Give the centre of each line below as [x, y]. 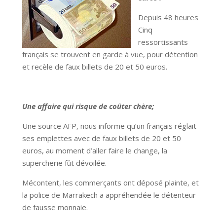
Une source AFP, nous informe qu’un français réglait [109, 126]
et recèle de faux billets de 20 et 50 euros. [94, 67]
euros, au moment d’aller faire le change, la [94, 151]
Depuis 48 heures [168, 18]
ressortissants [163, 42]
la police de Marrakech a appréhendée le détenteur [109, 195]
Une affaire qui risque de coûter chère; [88, 106]
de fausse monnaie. [55, 207]
